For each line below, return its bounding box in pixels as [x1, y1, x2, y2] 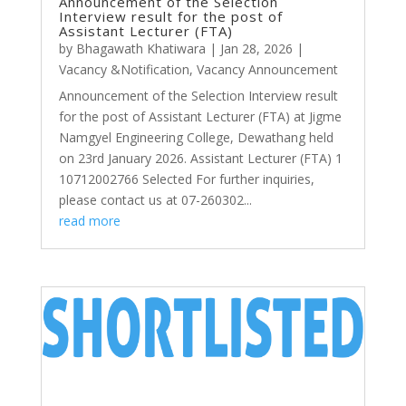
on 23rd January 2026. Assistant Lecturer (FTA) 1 [58, 149, 343, 167]
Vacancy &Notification [58, 60, 189, 78]
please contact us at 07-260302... [58, 190, 252, 208]
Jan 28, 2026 [219, 39, 293, 57]
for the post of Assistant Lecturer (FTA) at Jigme [58, 107, 342, 125]
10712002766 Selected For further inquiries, [58, 169, 314, 188]
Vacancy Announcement [196, 60, 338, 78]
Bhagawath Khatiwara [75, 39, 206, 57]
